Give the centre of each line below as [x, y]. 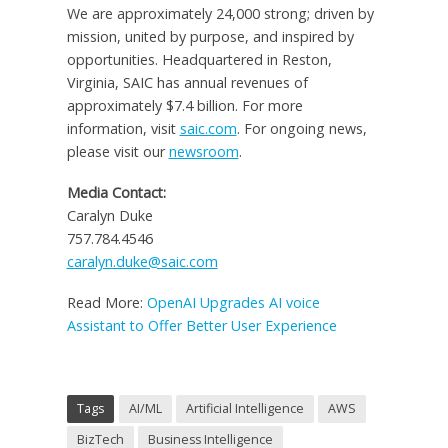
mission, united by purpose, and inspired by [210, 36]
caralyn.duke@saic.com [142, 261]
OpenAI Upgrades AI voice [233, 302]
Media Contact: [118, 192]
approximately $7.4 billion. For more [184, 105]
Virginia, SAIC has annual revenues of [187, 82]
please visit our [117, 151]
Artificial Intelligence [244, 409]
